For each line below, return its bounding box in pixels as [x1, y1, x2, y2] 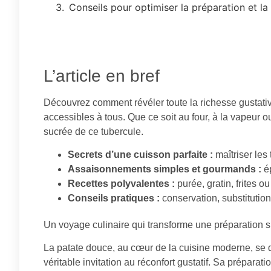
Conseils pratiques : [68, 192, 160, 203]
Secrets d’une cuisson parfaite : [68, 149, 213, 160]
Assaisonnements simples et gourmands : [68, 163, 261, 174]
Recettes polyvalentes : [68, 178, 175, 189]
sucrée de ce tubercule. [44, 126, 143, 137]
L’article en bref [44, 66, 160, 85]
